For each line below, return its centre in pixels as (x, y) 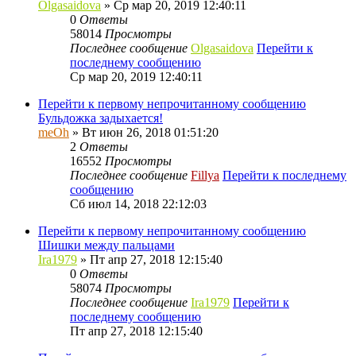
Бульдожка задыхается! (101, 118)
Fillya (205, 175)
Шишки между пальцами (106, 245)
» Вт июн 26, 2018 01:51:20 (144, 132)
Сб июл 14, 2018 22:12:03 (138, 203)
